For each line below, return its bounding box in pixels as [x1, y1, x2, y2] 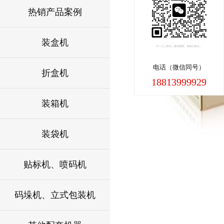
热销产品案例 [28, 7, 82, 17]
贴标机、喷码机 [23, 159, 86, 169]
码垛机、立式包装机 [14, 190, 95, 200]
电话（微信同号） [153, 63, 205, 71]
